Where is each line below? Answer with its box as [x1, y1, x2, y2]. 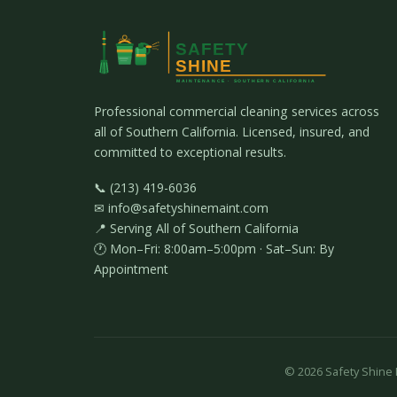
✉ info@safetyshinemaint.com [94, 199, 269, 217]
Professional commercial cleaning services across [94, 102, 379, 120]
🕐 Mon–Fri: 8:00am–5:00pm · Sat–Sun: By [94, 240, 334, 258]
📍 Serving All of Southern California [94, 220, 299, 237]
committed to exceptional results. [94, 143, 286, 160]
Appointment [94, 261, 168, 278]
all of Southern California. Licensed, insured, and [94, 122, 370, 140]
